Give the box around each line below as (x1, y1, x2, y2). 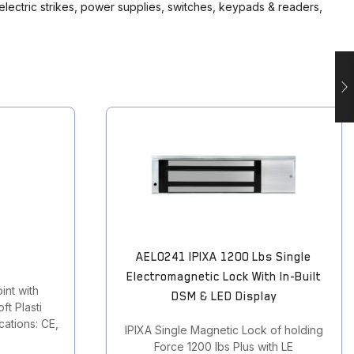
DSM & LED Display (171, 289, 277, 303)
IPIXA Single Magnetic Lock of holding (124, 323, 323, 337)
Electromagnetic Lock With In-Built (126, 269, 322, 284)
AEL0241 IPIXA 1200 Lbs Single (136, 250, 312, 264)
